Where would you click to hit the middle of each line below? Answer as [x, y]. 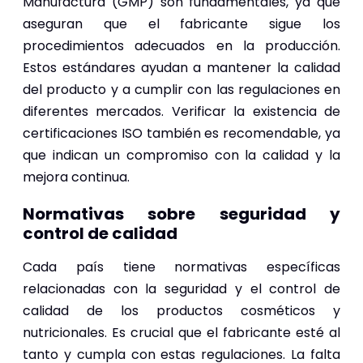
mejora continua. [76, 177]
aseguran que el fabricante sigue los [181, 23]
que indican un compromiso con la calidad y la [181, 155]
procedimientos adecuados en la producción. [181, 45]
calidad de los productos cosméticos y [181, 310]
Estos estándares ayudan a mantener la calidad [181, 67]
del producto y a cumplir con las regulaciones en [181, 89]
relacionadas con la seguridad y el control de [181, 288]
